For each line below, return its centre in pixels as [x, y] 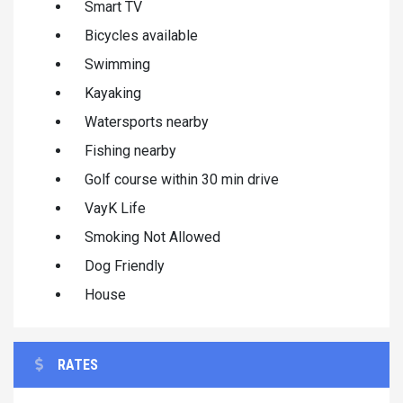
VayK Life [115, 208]
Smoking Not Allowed [152, 237]
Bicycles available [141, 35]
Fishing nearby [130, 150]
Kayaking [113, 93]
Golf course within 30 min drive [182, 179]
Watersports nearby [147, 121]
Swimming [117, 64]
